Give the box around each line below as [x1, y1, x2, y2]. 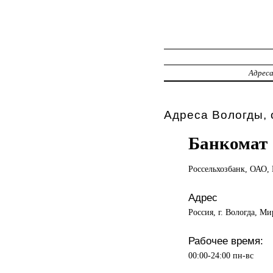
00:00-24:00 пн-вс [188, 250, 253, 260]
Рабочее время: [188, 234, 263, 247]
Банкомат [188, 133, 268, 153]
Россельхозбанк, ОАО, [188, 163, 272, 174]
